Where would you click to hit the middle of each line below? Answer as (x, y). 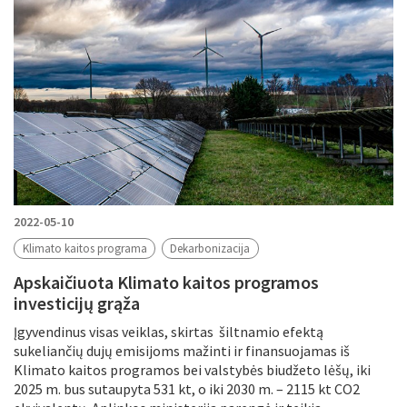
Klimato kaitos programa (84, 249)
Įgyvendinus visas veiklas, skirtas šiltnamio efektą (169, 331)
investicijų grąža (77, 303)
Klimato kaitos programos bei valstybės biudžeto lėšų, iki (192, 369)
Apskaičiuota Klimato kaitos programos (166, 282)
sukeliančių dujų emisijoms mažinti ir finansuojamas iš (182, 350)
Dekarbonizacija (210, 249)
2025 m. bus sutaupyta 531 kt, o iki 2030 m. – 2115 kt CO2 (187, 388)
